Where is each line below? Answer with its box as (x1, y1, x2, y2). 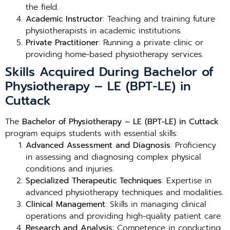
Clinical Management (26, 198, 105, 210)
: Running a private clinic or (99, 36, 203, 49)
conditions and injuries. (26, 163, 114, 175)
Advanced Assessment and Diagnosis (26, 139, 170, 151)
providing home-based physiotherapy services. (26, 48, 203, 61)
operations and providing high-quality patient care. (26, 210, 222, 222)
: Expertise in (162, 175, 212, 187)
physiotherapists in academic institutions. (26, 25, 182, 37)
